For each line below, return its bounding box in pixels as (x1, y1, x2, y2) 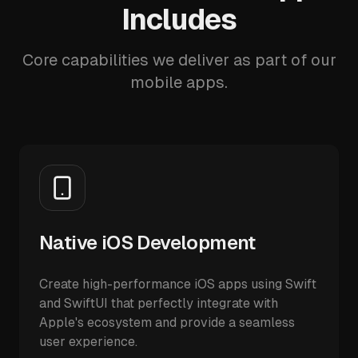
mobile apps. (130, 74, 228, 91)
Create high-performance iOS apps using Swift (39, 276, 316, 292)
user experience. (39, 334, 137, 349)
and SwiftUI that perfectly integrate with (39, 296, 278, 311)
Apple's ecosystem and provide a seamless (39, 315, 295, 330)
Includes (121, 3, 237, 36)
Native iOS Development (39, 232, 256, 253)
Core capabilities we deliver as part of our (22, 51, 336, 69)
